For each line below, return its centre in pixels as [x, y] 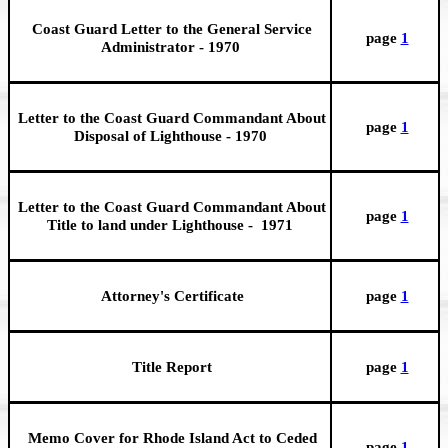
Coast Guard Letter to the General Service [170, 29]
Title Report [170, 367]
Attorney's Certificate [170, 296]
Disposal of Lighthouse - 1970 [170, 136]
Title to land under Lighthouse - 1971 [170, 225]
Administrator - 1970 [170, 47]
